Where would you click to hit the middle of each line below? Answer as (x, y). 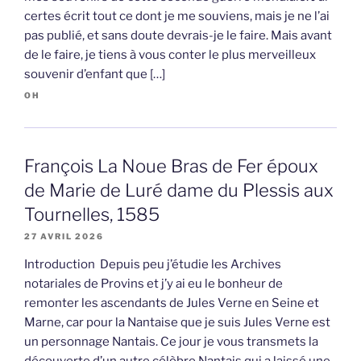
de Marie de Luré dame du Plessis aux (179, 190)
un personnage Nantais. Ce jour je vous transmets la (171, 341)
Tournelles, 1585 (92, 214)
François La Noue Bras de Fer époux (171, 166)
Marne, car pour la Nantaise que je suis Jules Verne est (177, 322)
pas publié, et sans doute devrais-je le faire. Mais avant (178, 35)
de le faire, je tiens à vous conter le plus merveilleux (170, 54)
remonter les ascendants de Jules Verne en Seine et (172, 303)
